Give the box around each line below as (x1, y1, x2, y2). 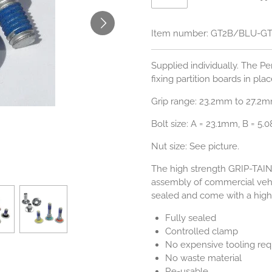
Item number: (151, 28, 208, 39)
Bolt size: (151, 118, 191, 130)
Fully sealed (165, 212, 216, 224)
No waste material (165, 253, 242, 264)
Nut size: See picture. (151, 141, 239, 152)
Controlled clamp (165, 226, 238, 237)
